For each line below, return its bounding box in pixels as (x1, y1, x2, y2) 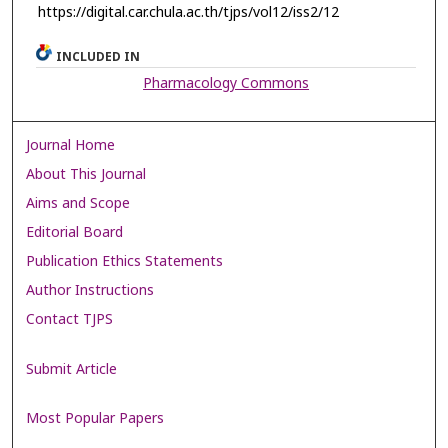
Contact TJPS (26, 309, 114, 331)
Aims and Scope (26, 193, 131, 215)
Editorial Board (26, 222, 124, 244)
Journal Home (26, 135, 116, 157)
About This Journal (26, 164, 147, 186)
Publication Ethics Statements (26, 251, 224, 273)
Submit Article (26, 358, 118, 380)
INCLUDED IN (56, 48, 141, 67)
